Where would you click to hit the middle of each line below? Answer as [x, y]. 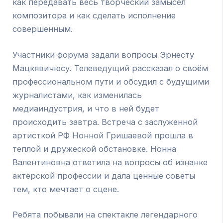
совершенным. [43, 29]
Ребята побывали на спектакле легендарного [105, 215]
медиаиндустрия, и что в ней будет [86, 108]
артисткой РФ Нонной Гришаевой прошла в [103, 135]
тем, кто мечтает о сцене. [66, 189]
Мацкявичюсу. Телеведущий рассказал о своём [111, 68]
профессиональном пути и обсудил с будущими [111, 81]
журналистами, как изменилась [77, 95]
